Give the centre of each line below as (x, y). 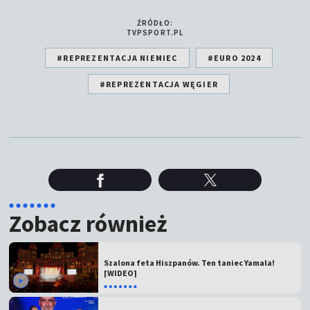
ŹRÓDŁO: (155, 22)
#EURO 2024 (234, 57)
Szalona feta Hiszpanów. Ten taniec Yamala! (190, 263)
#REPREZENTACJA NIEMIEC (117, 57)
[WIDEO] (121, 273)
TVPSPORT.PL (155, 32)
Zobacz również (89, 223)
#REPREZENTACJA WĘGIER (159, 84)
